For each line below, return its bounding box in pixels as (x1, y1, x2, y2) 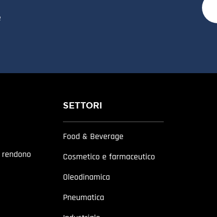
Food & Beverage (62, 130, 124, 142)
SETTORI (62, 100, 102, 112)
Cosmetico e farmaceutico (62, 151, 155, 162)
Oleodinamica (62, 171, 110, 183)
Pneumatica (62, 191, 104, 203)
